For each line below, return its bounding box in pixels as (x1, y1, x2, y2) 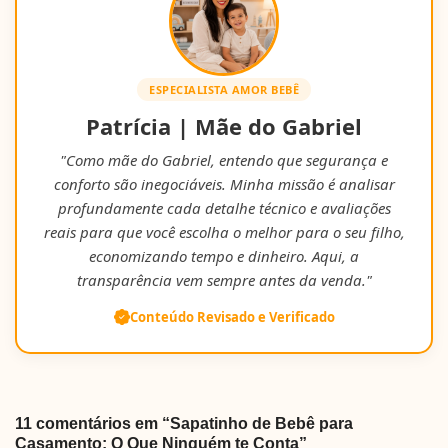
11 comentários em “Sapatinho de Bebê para (15, 414, 353, 432)
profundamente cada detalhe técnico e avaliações (57, 197, 391, 218)
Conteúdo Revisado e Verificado (129, 307, 335, 326)
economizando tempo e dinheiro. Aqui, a (89, 245, 359, 266)
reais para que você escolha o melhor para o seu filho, (43, 221, 405, 242)
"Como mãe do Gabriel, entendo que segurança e (60, 149, 388, 170)
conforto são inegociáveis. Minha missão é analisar (53, 173, 395, 194)
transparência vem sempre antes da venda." (76, 269, 372, 290)
